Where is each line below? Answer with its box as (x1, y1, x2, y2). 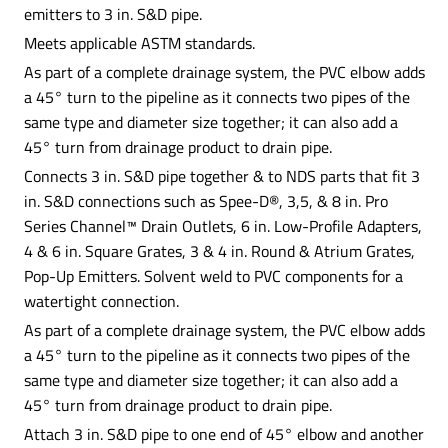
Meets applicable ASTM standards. (23, 30, 255, 55)
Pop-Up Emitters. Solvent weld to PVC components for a (23, 263, 403, 288)
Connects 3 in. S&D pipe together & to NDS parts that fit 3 (23, 163, 420, 188)
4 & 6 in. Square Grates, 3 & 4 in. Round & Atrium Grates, (23, 238, 415, 263)
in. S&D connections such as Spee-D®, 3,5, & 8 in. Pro (23, 188, 388, 213)
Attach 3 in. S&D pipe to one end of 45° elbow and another (23, 421, 424, 446)
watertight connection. (23, 288, 179, 313)
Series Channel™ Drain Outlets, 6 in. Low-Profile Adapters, (23, 213, 422, 238)
